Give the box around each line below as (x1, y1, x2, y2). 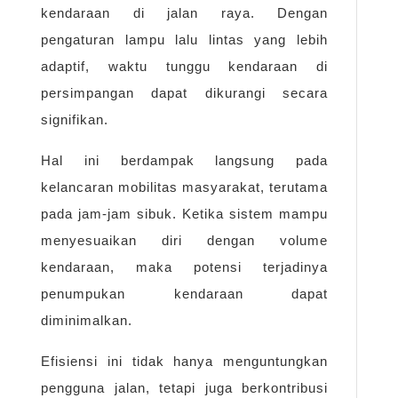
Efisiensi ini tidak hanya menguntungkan (41, 354, 328, 370)
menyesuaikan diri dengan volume (41, 233, 328, 249)
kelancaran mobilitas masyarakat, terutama (41, 179, 328, 195)
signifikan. (41, 112, 108, 128)
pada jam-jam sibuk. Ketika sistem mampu (41, 206, 328, 222)
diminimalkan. (41, 313, 132, 329)
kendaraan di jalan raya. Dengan (41, 5, 328, 21)
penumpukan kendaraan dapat (41, 286, 328, 302)
